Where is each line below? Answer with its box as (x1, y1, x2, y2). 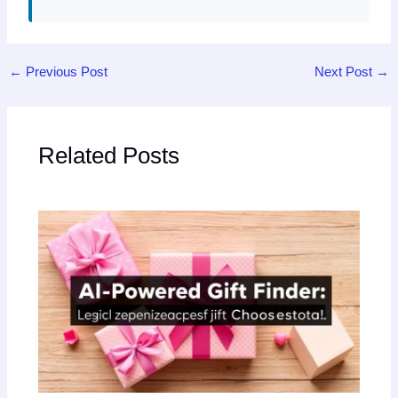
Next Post (314, 64, 377, 80)
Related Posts (37, 142, 179, 170)
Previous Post (21, 64, 107, 80)
